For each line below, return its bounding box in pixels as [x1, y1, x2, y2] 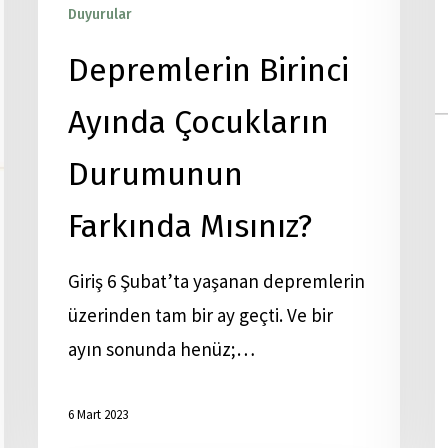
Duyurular [68, 5, 132, 23]
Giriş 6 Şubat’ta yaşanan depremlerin [68, 268, 365, 293]
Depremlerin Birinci [68, 50, 349, 89]
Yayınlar [142, 5, 194, 23]
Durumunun [68, 154, 243, 193]
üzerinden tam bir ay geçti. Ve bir [68, 302, 333, 327]
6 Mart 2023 [68, 406, 128, 423]
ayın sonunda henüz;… [68, 336, 255, 361]
